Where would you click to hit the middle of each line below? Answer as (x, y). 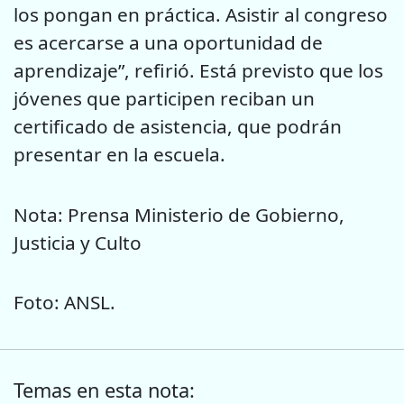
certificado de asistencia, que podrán (178, 127)
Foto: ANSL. (64, 303)
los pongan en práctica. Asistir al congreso (201, 15)
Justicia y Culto (78, 242)
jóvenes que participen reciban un (164, 99)
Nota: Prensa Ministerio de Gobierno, (179, 214)
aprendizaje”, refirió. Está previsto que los (198, 71)
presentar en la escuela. (119, 155)
